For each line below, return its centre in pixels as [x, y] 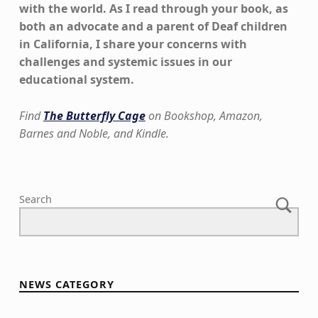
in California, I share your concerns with [133, 44]
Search [35, 199]
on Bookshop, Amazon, [204, 116]
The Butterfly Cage [94, 116]
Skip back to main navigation [46, 145]
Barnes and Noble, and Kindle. [94, 134]
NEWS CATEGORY [66, 285]
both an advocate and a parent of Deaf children [153, 27]
